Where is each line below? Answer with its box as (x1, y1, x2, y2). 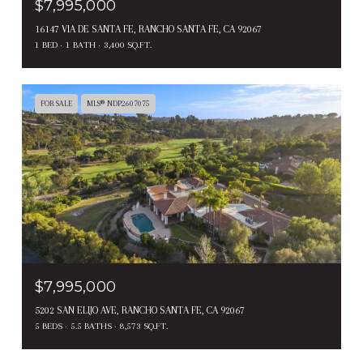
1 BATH (66, 39, 96, 50)
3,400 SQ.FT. (104, 39, 152, 50)
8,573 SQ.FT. (120, 321, 168, 332)
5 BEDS (35, 321, 62, 332)
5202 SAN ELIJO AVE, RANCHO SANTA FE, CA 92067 (35, 305, 245, 317)
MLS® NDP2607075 (87, 98, 150, 108)
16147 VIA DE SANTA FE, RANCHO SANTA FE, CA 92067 (35, 23, 262, 35)
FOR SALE (41, 98, 72, 108)
